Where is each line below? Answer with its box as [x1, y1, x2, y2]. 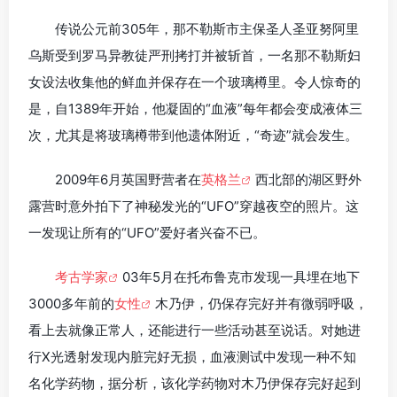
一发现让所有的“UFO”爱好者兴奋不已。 [28, 223, 266, 241]
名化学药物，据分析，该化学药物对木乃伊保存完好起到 [28, 374, 361, 392]
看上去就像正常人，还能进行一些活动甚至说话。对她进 [28, 321, 361, 339]
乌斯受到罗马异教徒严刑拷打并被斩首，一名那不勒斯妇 [28, 46, 361, 64]
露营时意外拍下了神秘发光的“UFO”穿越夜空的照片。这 [28, 197, 359, 214]
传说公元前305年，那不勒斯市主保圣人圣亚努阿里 [55, 19, 359, 37]
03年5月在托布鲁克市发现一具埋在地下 [122, 268, 360, 285]
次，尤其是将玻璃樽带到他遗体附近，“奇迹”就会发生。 [28, 126, 358, 144]
